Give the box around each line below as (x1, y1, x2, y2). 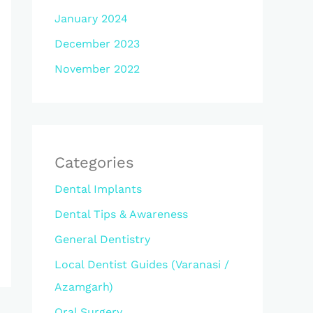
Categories (54, 154, 134, 171)
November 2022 (54, 62, 140, 75)
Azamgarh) (54, 280, 113, 293)
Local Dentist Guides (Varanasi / (54, 258, 229, 271)
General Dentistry (54, 233, 150, 246)
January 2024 (54, 12, 128, 25)
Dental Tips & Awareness (54, 208, 188, 221)
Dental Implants (54, 182, 142, 196)
